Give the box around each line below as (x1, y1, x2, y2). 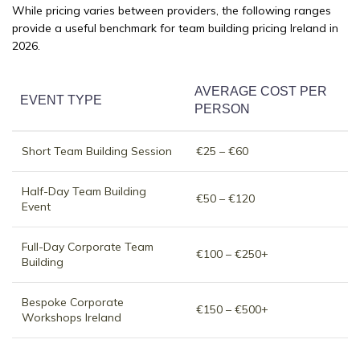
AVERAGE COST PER (194, 84, 327, 99)
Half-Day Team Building (22, 184, 146, 199)
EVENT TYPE (20, 93, 102, 108)
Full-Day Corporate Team (22, 239, 153, 255)
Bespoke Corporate (22, 295, 124, 310)
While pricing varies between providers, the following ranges (12, 3, 331, 18)
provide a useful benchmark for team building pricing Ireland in (12, 21, 338, 36)
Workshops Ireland (22, 310, 121, 325)
